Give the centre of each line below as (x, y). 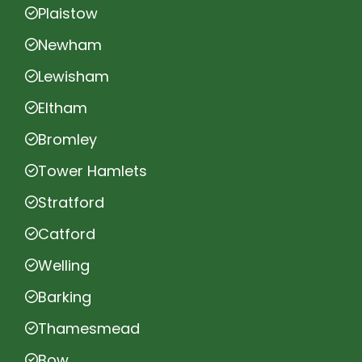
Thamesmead (89, 328)
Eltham (63, 107)
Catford (67, 234)
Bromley (67, 139)
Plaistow (68, 13)
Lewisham (74, 76)
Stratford (71, 202)
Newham (70, 44)
